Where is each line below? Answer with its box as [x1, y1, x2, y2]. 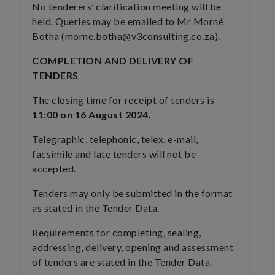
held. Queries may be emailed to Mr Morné [32, 15, 223, 27]
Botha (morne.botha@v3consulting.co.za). [32, 30, 220, 42]
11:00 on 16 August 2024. [32, 109, 151, 120]
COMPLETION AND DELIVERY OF [32, 55, 193, 66]
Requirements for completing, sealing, [32, 227, 201, 238]
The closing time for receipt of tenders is [32, 94, 214, 106]
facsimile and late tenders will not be [32, 148, 196, 160]
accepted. [32, 163, 76, 174]
